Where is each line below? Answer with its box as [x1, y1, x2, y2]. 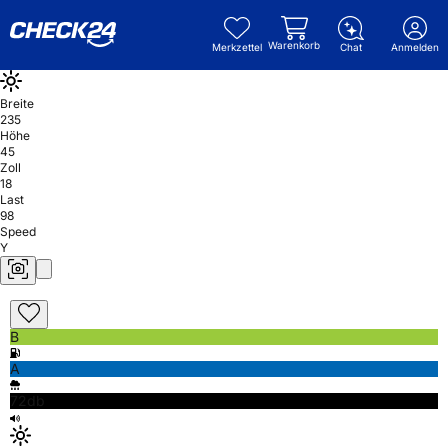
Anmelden [391, 41, 439, 53]
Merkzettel [212, 41, 262, 53]
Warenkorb [268, 39, 320, 51]
